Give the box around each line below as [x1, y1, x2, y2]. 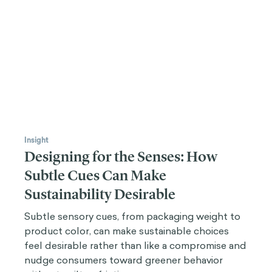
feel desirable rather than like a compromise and [24, 238, 246, 252]
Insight [24, 134, 49, 146]
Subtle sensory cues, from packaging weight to [24, 209, 240, 223]
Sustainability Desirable [24, 185, 175, 203]
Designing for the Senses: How [24, 148, 217, 165]
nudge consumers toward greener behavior [24, 253, 223, 267]
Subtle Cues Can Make [24, 166, 166, 184]
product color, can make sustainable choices [24, 223, 229, 237]
